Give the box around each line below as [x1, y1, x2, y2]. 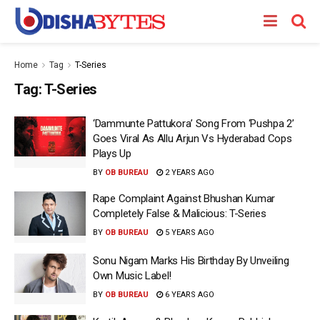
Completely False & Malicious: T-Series [93, 207, 266, 220]
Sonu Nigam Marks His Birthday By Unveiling [93, 254, 289, 267]
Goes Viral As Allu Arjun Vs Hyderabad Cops [93, 132, 292, 145]
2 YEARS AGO [163, 168, 214, 177]
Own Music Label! [93, 269, 172, 282]
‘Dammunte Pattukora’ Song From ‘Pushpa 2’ [93, 117, 294, 130]
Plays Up [93, 147, 131, 160]
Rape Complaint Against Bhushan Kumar [93, 192, 276, 205]
